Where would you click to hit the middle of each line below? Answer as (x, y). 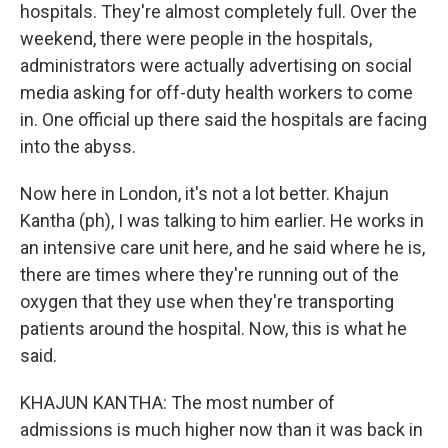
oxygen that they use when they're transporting (207, 302)
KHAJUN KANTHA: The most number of (177, 403)
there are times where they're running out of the (209, 275)
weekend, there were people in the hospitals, (196, 39)
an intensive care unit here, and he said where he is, (222, 248)
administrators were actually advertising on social (216, 66)
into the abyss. (78, 147)
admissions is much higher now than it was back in (221, 430)
